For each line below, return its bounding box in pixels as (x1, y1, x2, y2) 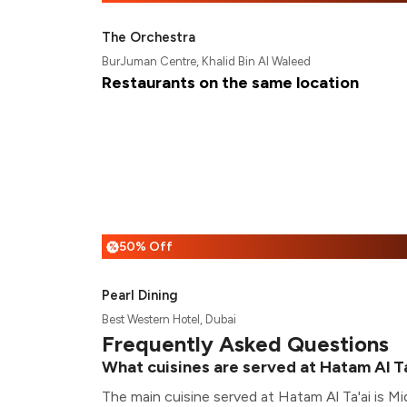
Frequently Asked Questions (102, 331, 389, 357)
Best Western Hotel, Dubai (102, 313, 236, 326)
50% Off (119, 239, 173, 254)
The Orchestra (102, 29, 195, 45)
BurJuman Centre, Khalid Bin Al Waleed (102, 55, 311, 68)
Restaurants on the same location (102, 73, 359, 93)
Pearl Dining (102, 287, 178, 303)
